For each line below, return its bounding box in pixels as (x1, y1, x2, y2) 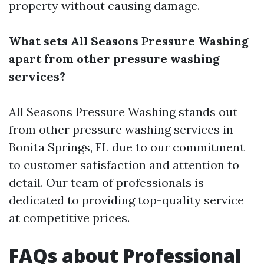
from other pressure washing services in (9, 122, 233, 137)
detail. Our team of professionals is (9, 175, 204, 190)
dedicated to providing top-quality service (9, 193, 244, 207)
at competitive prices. (9, 210, 130, 225)
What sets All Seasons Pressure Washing (9, 34, 249, 48)
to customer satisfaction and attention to (9, 157, 239, 172)
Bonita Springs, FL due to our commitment (9, 140, 245, 154)
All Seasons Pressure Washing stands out (9, 104, 237, 119)
